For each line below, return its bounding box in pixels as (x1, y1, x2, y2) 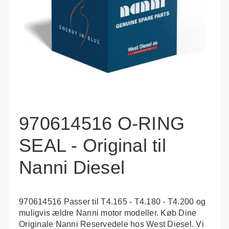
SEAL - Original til (19, 135, 166, 156)
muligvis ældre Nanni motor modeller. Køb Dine (19, 209, 197, 217)
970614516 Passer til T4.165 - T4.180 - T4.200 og (19, 197, 205, 206)
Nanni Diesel (19, 157, 125, 178)
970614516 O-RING (19, 113, 185, 134)
